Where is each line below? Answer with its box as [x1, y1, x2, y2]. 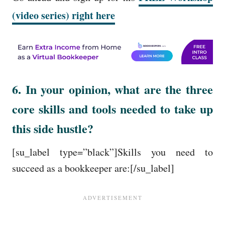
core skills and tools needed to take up [12, 100, 213, 118]
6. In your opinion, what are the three [12, 80, 213, 98]
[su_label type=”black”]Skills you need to [12, 145, 213, 159]
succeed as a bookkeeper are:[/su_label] [12, 161, 174, 175]
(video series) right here [12, 8, 115, 23]
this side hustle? [12, 120, 93, 138]
